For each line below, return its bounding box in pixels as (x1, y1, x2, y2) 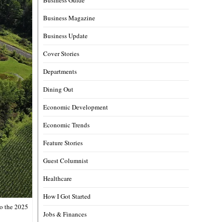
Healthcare (43, 173, 72, 183)
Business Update (43, 31, 88, 40)
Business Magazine (43, 13, 96, 22)
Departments (43, 66, 77, 76)
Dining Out (43, 84, 74, 94)
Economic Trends (43, 120, 90, 129)
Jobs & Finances (43, 209, 87, 219)
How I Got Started (43, 191, 91, 201)
